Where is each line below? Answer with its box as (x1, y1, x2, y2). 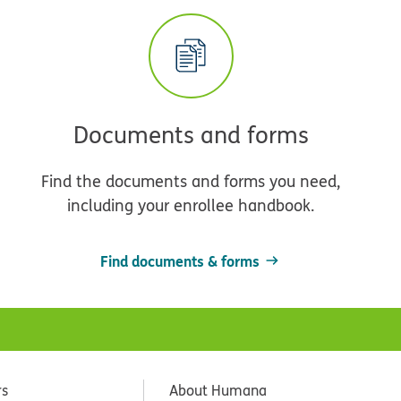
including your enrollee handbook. (67, 193, 315, 217)
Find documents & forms (99, 250, 260, 271)
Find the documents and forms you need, (41, 169, 341, 192)
